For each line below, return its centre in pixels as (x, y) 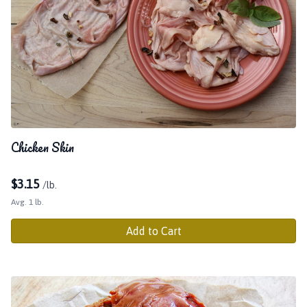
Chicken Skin (42, 147)
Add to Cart (153, 231)
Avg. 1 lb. (27, 202)
